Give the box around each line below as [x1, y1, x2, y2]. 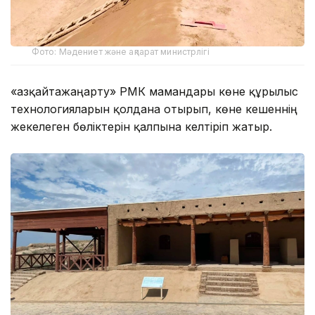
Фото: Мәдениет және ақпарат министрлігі [32, 46, 210, 57]
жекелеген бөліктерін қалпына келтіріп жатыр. [11, 119, 272, 134]
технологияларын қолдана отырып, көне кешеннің [11, 101, 297, 116]
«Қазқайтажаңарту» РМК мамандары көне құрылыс [11, 84, 298, 98]
